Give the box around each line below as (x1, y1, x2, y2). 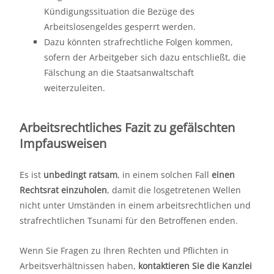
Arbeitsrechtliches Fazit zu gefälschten (20, 119, 235, 136)
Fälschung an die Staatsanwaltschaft (44, 67, 194, 79)
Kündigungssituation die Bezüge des (44, 6, 194, 18)
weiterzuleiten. (44, 82, 105, 94)
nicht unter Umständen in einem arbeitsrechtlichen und (20, 199, 251, 212)
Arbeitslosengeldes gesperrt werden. (44, 21, 196, 33)
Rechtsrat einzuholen (20, 184, 107, 196)
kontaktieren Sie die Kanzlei (138, 260, 252, 272)
